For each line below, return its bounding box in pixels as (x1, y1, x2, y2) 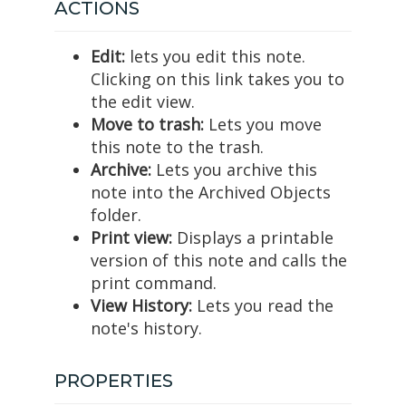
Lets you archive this (151, 159, 317, 181)
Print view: (91, 227, 172, 249)
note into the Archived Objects (91, 181, 331, 204)
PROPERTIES (54, 370, 173, 392)
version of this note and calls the (91, 249, 347, 272)
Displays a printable (172, 227, 333, 249)
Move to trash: (91, 113, 204, 136)
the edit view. (91, 91, 195, 113)
